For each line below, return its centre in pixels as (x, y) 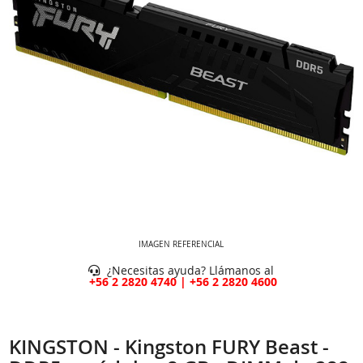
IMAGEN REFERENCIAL (181, 244)
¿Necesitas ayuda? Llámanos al (189, 270)
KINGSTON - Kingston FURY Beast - (169, 346)
